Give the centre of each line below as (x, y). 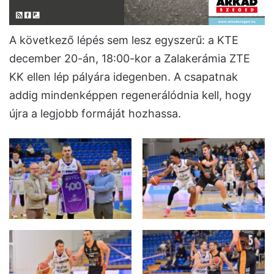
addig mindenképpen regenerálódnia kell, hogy (130, 95)
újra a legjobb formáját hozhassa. (95, 113)
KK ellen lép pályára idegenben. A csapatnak (124, 76)
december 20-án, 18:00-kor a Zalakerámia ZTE (130, 58)
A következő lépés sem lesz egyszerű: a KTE (124, 40)
